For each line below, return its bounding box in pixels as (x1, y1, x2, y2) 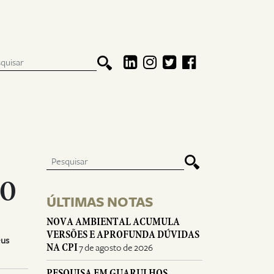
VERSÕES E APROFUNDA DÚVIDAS (46, 228, 199, 241)
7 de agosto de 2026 (79, 243, 153, 253)
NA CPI (46, 241, 78, 254)
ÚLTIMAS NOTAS (46, 195, 154, 210)
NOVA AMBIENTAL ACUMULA (46, 215, 180, 228)
